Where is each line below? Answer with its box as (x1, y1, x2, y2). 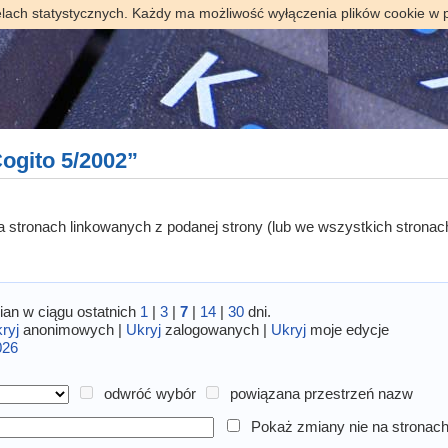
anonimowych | (19, 320, 127, 338)
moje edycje (306, 320, 390, 338)
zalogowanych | (161, 320, 272, 338)
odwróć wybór (103, 385, 196, 403)
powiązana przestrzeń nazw (230, 385, 414, 403)
